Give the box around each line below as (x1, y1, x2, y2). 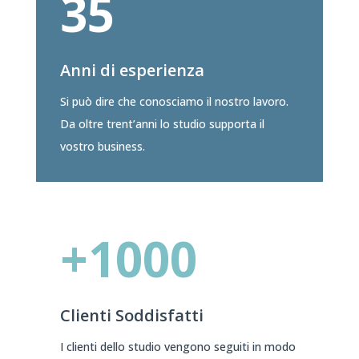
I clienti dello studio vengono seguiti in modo (59, 339, 296, 355)
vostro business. (59, 139, 145, 155)
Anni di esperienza (59, 59, 204, 82)
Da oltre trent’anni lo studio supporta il (59, 116, 264, 132)
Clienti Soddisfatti (59, 305, 204, 327)
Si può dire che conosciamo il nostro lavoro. (59, 94, 288, 110)
